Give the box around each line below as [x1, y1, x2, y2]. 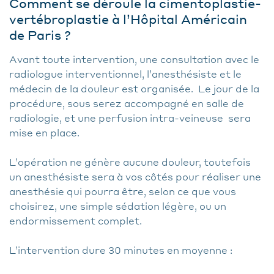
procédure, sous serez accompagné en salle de [9, 97, 244, 109]
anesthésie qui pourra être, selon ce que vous [9, 185, 236, 198]
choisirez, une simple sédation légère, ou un [9, 199, 226, 212]
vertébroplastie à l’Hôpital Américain [9, 11, 247, 27]
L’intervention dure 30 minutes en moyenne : [9, 243, 237, 256]
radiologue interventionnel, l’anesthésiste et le [9, 67, 242, 80]
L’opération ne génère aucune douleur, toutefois [9, 155, 251, 168]
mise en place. [9, 126, 80, 139]
